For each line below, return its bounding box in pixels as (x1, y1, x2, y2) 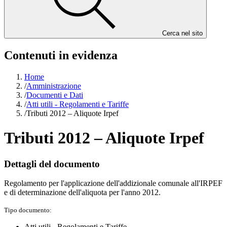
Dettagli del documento (4, 158, 100, 169)
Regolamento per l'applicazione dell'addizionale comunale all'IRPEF (4, 179, 222, 188)
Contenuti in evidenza (4, 48, 118, 62)
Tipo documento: (4, 206, 52, 214)
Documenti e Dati (26, 90, 83, 99)
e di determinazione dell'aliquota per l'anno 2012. (4, 188, 161, 197)
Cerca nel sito (162, 29, 203, 37)
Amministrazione (26, 81, 81, 90)
